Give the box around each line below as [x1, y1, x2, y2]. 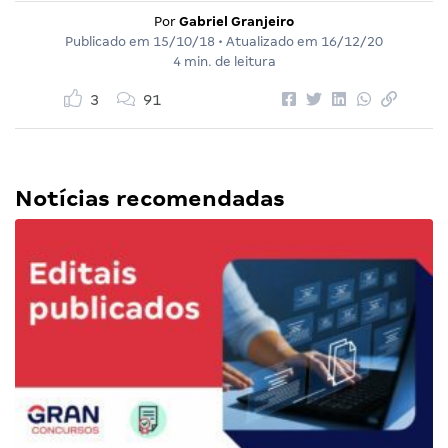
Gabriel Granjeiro [179, 14, 294, 30]
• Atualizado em [215, 34, 321, 50]
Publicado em [65, 34, 153, 50]
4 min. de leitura [172, 54, 276, 70]
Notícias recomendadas [15, 186, 285, 212]
